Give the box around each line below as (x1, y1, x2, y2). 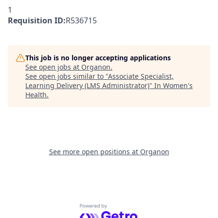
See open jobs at (25, 62, 81, 72)
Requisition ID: (8, 15, 66, 26)
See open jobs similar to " (25, 72, 108, 81)
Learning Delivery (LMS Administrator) (25, 81, 149, 90)
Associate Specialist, (108, 72, 174, 81)
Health (25, 90, 47, 99)
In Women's (154, 81, 193, 90)
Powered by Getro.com (79, 203, 164, 215)
